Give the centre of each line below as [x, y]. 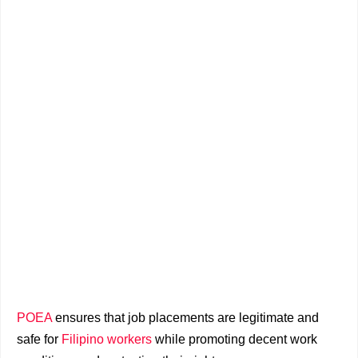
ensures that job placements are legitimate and [185, 318]
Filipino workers [107, 339]
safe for [39, 339]
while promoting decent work [235, 339]
